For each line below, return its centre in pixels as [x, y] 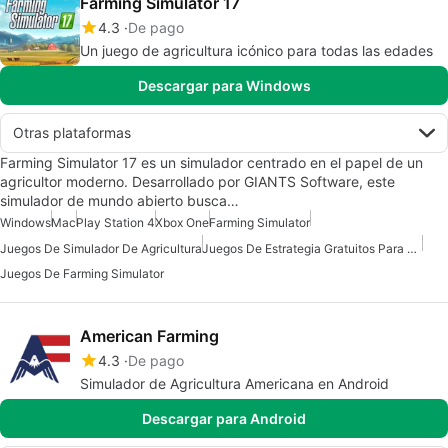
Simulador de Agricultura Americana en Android [234, 383]
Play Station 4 [115, 222]
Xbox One [182, 222]
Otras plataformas [72, 132]
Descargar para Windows [224, 85]
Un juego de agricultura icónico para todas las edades [256, 50]
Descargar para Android [224, 418]
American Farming [149, 335]
